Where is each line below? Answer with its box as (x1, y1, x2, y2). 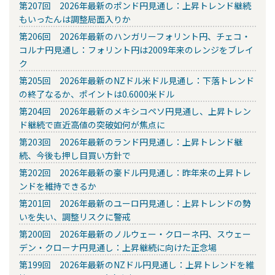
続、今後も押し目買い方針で (19, 149, 131, 162)
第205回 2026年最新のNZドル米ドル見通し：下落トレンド (19, 74, 254, 87)
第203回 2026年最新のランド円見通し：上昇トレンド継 (19, 136, 242, 149)
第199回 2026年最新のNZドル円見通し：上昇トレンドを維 (19, 258, 254, 271)
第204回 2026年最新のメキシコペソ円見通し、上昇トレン (19, 105, 251, 118)
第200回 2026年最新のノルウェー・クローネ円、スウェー (19, 228, 251, 241)
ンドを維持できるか (19, 180, 96, 193)
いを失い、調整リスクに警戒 (19, 211, 131, 223)
